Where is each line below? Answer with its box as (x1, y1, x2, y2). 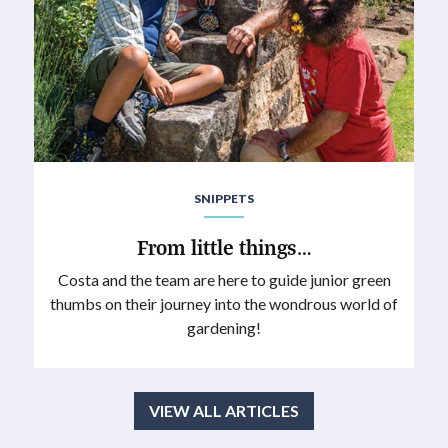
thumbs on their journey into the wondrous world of (50, 294, 398, 314)
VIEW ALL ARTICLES (149, 401, 299, 421)
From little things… (136, 233, 312, 261)
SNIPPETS (194, 190, 254, 206)
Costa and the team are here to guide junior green (57, 270, 391, 290)
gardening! (187, 318, 261, 338)
